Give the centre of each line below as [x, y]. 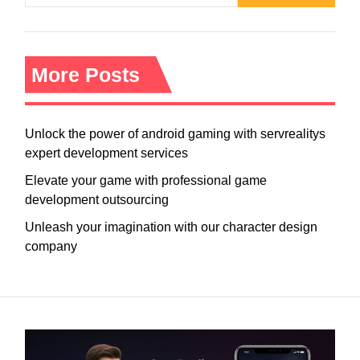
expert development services [106, 153]
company [51, 246]
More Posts [86, 74]
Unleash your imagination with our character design [171, 227]
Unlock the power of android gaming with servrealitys [175, 133]
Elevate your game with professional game [146, 180]
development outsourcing [97, 199]
